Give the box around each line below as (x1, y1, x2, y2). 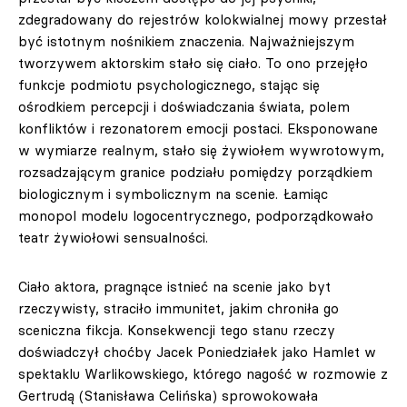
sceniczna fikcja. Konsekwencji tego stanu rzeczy (18, 322, 335, 339)
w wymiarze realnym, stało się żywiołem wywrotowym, (18, 142, 384, 159)
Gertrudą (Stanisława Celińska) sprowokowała (18, 387, 318, 404)
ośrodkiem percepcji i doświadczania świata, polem (18, 98, 350, 115)
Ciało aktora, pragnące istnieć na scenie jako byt (18, 278, 331, 295)
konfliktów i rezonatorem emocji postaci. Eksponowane (18, 120, 378, 137)
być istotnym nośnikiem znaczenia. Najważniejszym (18, 33, 354, 50)
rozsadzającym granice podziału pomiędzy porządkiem (18, 164, 372, 181)
